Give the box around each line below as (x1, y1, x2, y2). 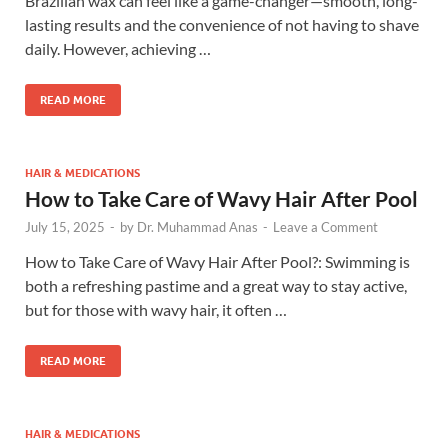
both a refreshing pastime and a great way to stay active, (25, 276, 407, 296)
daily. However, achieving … (25, 39, 211, 59)
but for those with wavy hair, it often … (25, 300, 287, 320)
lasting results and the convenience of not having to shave (25, 15, 419, 35)
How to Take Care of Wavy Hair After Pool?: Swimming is (25, 252, 410, 272)
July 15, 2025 (25, 219, 105, 236)
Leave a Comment (273, 219, 378, 236)
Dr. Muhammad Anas (137, 219, 258, 236)
